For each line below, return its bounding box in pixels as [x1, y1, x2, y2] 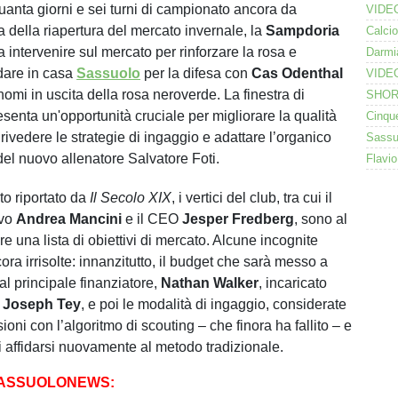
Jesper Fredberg [182, 211, 295, 227]
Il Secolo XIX [90, 190, 172, 205]
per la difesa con [140, 66, 252, 81]
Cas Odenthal [251, 66, 344, 81]
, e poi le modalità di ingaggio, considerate [81, 297, 347, 312]
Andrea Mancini [16, 211, 126, 227]
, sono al [294, 211, 348, 227]
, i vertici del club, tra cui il [171, 190, 333, 205]
